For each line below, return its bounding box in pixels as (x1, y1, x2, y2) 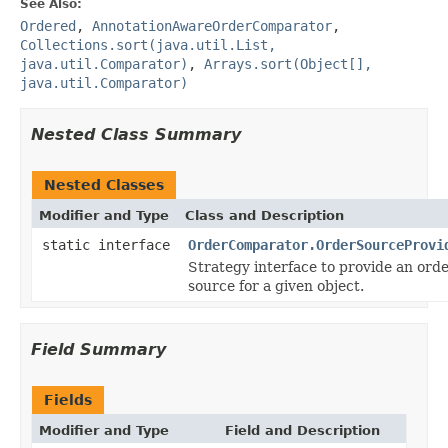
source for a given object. (188, 277, 364, 294)
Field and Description (225, 422, 380, 438)
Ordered (20, 17, 76, 34)
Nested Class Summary (31, 124, 241, 144)
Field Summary (31, 339, 166, 359)
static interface (42, 236, 178, 253)
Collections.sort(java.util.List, (20, 36, 276, 53)
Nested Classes (44, 176, 164, 193)
